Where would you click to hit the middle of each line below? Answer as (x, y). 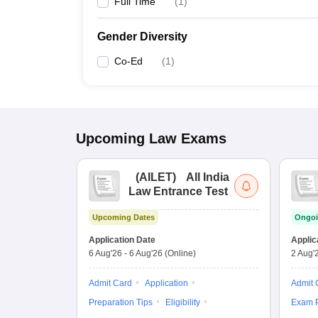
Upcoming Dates (124, 217)
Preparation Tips (121, 302)
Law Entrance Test (178, 191)
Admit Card (110, 283)
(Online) (180, 253)
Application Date (122, 240)
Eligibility (183, 302)
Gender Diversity (142, 37)
